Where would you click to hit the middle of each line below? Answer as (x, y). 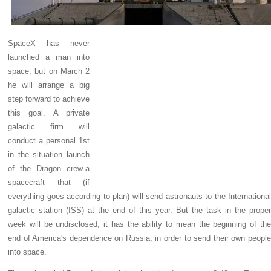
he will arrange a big (49, 85)
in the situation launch (49, 155)
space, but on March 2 (49, 71)
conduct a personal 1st (49, 141)
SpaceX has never (49, 44)
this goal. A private (49, 113)
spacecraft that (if (49, 183)
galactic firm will (49, 127)
